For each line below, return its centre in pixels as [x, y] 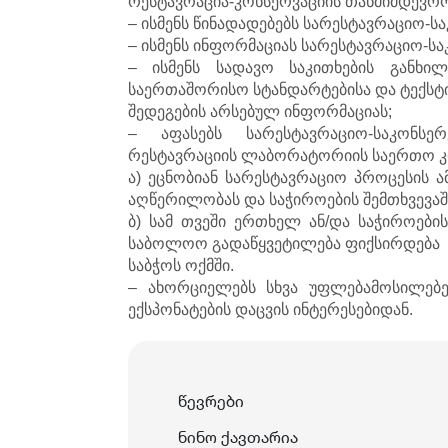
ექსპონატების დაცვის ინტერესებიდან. [270, 309]
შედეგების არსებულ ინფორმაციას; [260, 111]
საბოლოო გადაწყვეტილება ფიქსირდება [284, 243]
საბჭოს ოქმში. [181, 265]
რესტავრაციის [184, 155]
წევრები [211, 401]
